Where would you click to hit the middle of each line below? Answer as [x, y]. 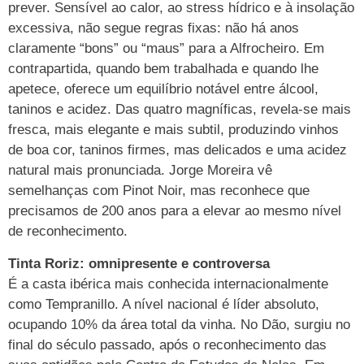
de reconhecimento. [68, 232]
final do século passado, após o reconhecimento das [167, 344]
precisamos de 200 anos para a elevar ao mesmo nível [175, 211]
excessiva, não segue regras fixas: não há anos [154, 28]
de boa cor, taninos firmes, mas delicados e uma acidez [178, 150]
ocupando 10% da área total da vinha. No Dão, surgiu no [179, 324]
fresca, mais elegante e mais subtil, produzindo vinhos [173, 130]
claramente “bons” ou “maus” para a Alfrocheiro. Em [166, 49]
